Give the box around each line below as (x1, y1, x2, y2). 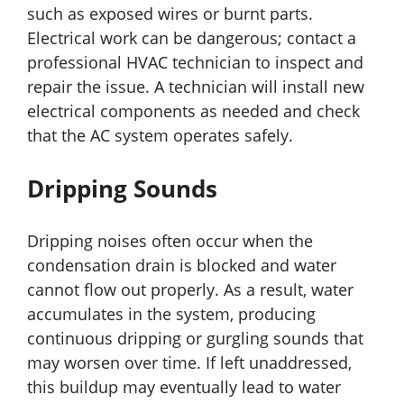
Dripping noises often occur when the (27, 230, 313, 252)
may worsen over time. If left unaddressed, (27, 352, 352, 374)
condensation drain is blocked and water (27, 254, 336, 277)
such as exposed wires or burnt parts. (27, 3, 313, 25)
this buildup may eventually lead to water (27, 376, 341, 399)
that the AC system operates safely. (27, 124, 293, 147)
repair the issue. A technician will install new (27, 76, 364, 98)
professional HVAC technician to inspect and (27, 51, 363, 74)
